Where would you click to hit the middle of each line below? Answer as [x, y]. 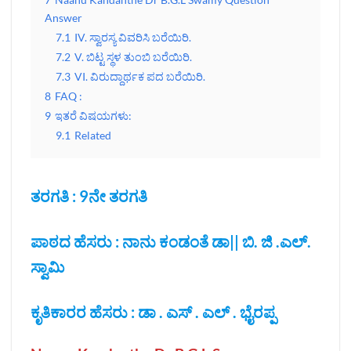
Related [93, 136]
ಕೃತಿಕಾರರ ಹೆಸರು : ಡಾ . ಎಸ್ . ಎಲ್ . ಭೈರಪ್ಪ [153, 312]
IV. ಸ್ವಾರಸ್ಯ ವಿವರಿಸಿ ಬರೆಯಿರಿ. [133, 38]
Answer [63, 18]
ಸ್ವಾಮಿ [47, 267]
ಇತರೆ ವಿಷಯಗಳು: [93, 116]
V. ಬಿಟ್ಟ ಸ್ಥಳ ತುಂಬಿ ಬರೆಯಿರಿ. [133, 57]
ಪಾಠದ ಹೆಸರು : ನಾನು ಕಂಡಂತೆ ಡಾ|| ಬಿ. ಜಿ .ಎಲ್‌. [171, 242]
